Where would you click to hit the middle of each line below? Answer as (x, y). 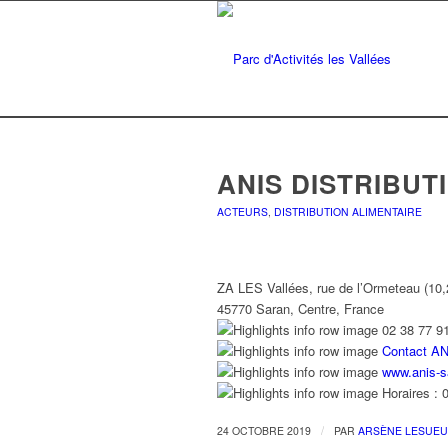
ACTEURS (242, 211)
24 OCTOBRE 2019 (264, 430)
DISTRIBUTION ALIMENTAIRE (348, 211)
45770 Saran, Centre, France (300, 308)
